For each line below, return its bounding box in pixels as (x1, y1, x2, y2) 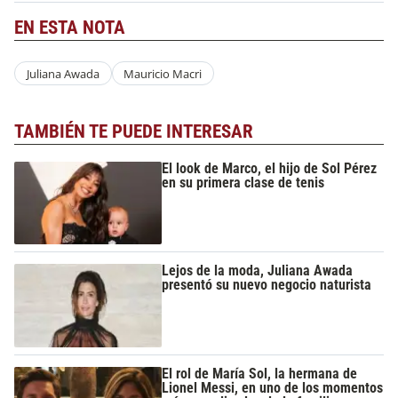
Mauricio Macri (123, 65, 203, 82)
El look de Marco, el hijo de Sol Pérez (162, 159, 378, 177)
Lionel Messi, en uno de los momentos (162, 378, 384, 396)
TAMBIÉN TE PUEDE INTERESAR (14, 121, 253, 143)
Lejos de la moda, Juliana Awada (162, 262, 354, 280)
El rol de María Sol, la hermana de (162, 364, 358, 382)
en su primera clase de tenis (162, 173, 325, 191)
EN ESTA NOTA (14, 17, 125, 39)
